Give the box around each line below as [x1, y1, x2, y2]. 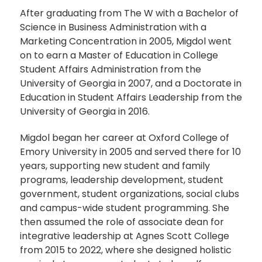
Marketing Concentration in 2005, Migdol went [20, 35, 232, 49]
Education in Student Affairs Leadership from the [20, 91, 242, 105]
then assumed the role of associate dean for [20, 215, 224, 229]
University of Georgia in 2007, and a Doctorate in [20, 77, 242, 91]
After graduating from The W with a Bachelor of [20, 6, 239, 20]
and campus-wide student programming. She [20, 201, 229, 215]
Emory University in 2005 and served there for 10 [20, 144, 241, 158]
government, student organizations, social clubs [20, 187, 239, 201]
